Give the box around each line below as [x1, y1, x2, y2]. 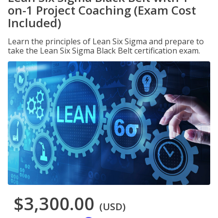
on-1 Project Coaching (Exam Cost [8, 2, 196, 18]
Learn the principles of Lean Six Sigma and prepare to [8, 36, 204, 47]
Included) [8, 15, 61, 31]
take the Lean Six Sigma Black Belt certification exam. [8, 45, 200, 56]
